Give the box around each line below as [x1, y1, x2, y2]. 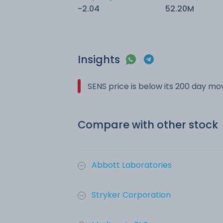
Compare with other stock [78, 117, 218, 132]
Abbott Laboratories [92, 159, 172, 171]
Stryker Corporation [92, 189, 171, 201]
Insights [78, 52, 120, 67]
